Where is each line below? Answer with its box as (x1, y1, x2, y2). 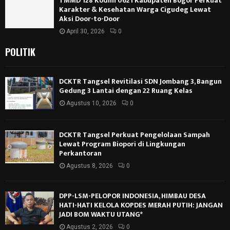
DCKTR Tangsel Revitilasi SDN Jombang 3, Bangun (59, 75, 222, 88)
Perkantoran (59, 147, 102, 160)
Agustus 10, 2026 (66, 100, 117, 107)
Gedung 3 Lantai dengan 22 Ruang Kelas (59, 85, 193, 97)
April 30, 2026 (66, 28, 105, 35)
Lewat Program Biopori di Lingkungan (59, 138, 185, 150)
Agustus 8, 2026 (66, 162, 113, 170)
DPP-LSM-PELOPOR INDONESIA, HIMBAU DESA (59, 190, 206, 202)
